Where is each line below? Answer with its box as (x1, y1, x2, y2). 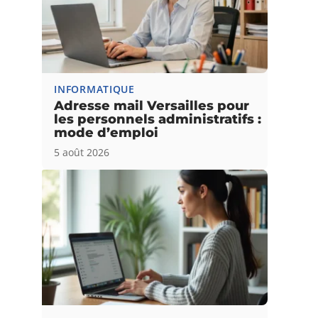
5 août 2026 (54, 145, 110, 159)
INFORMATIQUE (54, 82, 135, 96)
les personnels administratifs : (54, 111, 262, 127)
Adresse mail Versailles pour (54, 97, 250, 114)
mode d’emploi (54, 124, 159, 141)
